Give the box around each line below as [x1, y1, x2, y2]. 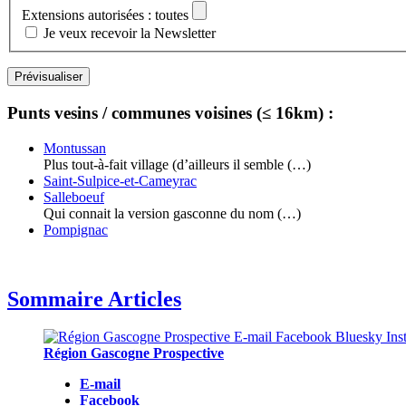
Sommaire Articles [7, 286, 181, 311]
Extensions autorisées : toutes [22, 7, 188, 24]
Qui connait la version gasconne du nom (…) [43, 205, 301, 221]
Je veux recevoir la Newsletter [43, 25, 216, 42]
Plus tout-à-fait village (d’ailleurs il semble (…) [43, 156, 311, 172]
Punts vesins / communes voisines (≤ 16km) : [7, 102, 333, 122]
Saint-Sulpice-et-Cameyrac [43, 172, 197, 188]
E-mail [80, 376, 121, 392]
